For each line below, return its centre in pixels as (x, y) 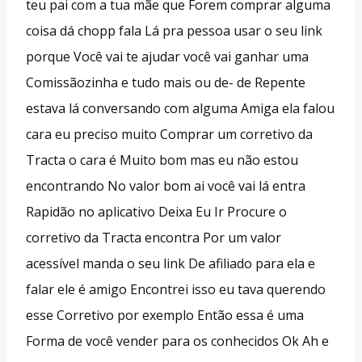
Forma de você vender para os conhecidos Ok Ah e (177, 341)
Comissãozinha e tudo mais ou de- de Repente (166, 82)
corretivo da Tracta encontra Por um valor (154, 237)
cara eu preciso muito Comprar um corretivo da (169, 134)
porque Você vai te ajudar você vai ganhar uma (167, 56)
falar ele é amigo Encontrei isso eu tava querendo (176, 289)
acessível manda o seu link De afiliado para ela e (170, 263)
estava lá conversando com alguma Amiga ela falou (180, 108)
